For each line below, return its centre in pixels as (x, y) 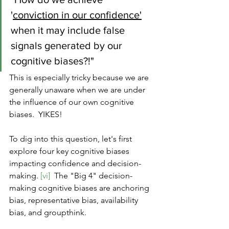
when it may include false (69, 30)
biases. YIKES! (36, 114)
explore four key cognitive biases (70, 151)
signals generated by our (68, 46)
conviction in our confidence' (77, 15)
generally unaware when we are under (78, 90)
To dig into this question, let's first (72, 139)
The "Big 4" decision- (91, 176)
